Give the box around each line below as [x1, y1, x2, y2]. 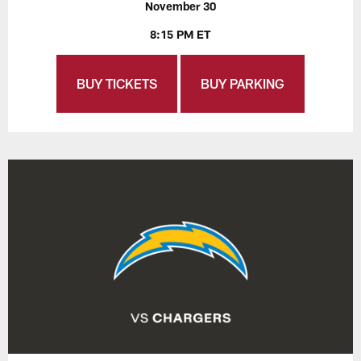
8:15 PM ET [150, 27, 211, 41]
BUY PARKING [201, 75, 284, 91]
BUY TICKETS [77, 75, 157, 91]
